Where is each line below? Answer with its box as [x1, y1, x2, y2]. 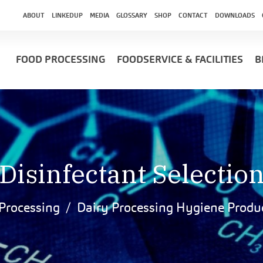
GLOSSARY [116, 11, 147, 19]
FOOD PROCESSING [15, 53, 105, 66]
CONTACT [178, 11, 208, 19]
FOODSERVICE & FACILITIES [116, 53, 243, 66]
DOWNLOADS [214, 11, 255, 19]
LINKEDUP [51, 11, 83, 19]
